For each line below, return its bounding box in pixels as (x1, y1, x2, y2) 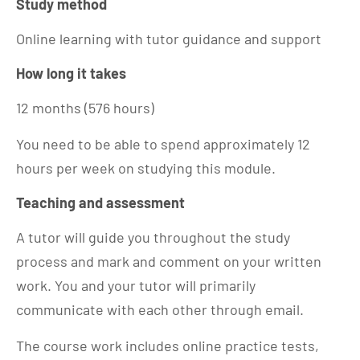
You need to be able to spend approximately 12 (16, 134, 310, 153)
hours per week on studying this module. (16, 158, 276, 177)
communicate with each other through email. (16, 300, 304, 318)
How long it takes (16, 63, 126, 82)
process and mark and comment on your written (16, 252, 321, 270)
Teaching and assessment (16, 193, 185, 211)
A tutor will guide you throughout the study (16, 227, 290, 246)
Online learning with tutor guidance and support (16, 29, 321, 47)
